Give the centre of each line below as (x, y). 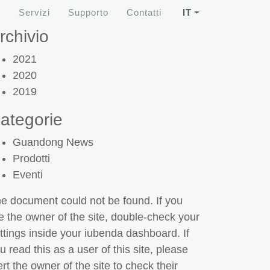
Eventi (28, 175)
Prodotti (31, 159)
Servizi (35, 12)
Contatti (144, 12)
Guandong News (53, 142)
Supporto (89, 12)
